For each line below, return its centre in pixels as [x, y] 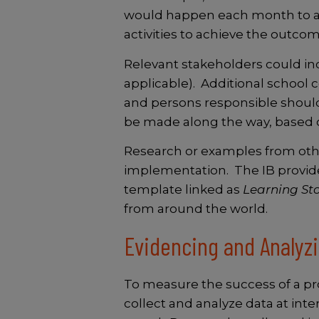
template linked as [183, 190]
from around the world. [195, 209]
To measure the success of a [212, 284]
